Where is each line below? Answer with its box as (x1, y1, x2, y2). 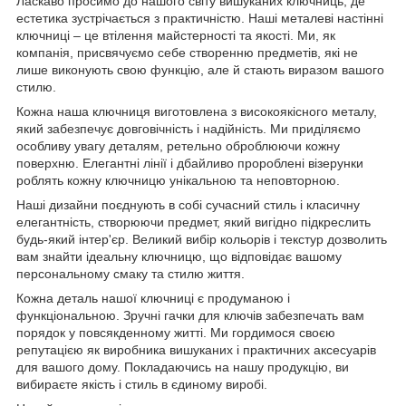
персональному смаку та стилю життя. (16, 266, 245, 281)
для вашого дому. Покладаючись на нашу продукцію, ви (16, 359, 349, 374)
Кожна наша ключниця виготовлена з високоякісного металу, (16, 103, 377, 119)
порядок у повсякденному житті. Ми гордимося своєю (16, 324, 335, 340)
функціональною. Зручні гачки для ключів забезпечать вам (16, 307, 364, 323)
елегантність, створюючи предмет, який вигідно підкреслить (16, 214, 371, 229)
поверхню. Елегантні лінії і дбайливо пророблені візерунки (16, 155, 363, 170)
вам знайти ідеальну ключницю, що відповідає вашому (16, 248, 342, 264)
